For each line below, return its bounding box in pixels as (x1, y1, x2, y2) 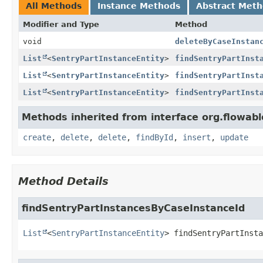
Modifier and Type (23, 19, 99, 29)
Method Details (18, 174, 109, 187)
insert (183, 132, 211, 142)
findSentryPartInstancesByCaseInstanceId (22, 202, 245, 214)
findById (136, 132, 173, 142)
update (220, 132, 248, 142)
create (23, 132, 51, 142)
